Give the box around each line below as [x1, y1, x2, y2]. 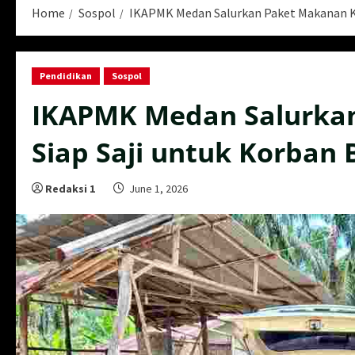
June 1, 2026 [127, 181, 190, 196]
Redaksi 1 [45, 181, 95, 196]
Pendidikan [40, 69, 92, 82]
